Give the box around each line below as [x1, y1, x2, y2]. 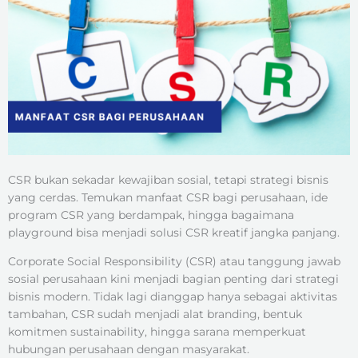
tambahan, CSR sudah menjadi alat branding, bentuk [8, 306, 302, 321]
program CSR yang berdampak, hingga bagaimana [8, 207, 294, 222]
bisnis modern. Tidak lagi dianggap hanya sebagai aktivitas [8, 288, 337, 304]
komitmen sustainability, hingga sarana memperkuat [8, 324, 306, 339]
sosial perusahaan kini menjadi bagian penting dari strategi [8, 271, 339, 286]
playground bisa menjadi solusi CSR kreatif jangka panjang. [8, 225, 340, 240]
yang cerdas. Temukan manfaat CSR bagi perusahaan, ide [8, 189, 328, 205]
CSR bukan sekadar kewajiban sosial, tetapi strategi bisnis [8, 172, 328, 187]
